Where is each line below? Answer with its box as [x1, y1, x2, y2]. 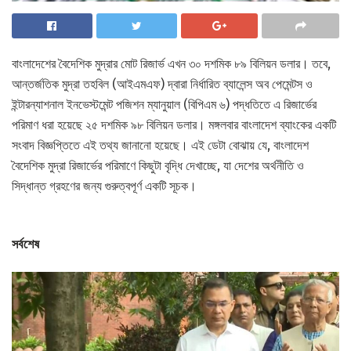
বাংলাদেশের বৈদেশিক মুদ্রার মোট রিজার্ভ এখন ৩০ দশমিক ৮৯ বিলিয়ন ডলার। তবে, [12, 56, 331, 72]
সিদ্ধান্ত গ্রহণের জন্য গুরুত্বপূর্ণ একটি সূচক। [12, 179, 197, 194]
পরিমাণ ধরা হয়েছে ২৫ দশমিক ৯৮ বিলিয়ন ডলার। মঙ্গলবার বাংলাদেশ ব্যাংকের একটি [12, 118, 336, 133]
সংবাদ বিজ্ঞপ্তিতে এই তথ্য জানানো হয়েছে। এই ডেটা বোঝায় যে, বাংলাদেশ [12, 138, 309, 154]
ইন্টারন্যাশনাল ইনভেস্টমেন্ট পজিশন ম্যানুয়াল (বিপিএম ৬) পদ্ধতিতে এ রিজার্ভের [12, 97, 317, 113]
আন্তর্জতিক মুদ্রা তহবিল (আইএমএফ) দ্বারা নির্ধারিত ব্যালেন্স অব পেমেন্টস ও [12, 77, 313, 92]
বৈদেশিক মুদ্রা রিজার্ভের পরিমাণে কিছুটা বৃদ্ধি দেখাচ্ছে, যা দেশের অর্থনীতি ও [12, 158, 304, 174]
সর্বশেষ [12, 237, 40, 252]
